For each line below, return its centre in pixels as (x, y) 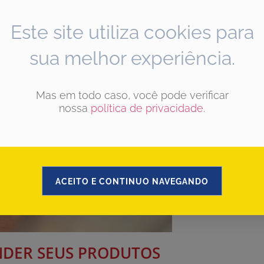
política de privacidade (147, 108)
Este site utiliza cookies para (132, 32)
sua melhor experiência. (132, 58)
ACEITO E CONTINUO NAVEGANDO (132, 182)
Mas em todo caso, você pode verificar (132, 95)
